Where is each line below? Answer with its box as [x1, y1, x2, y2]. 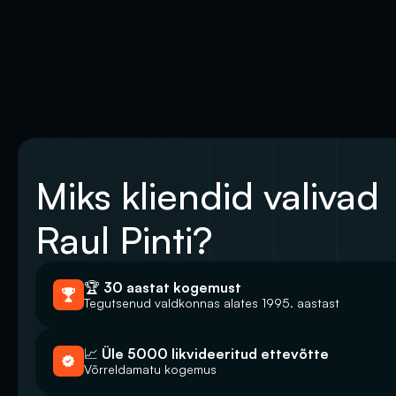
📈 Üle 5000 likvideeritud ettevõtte [84, 345, 329, 362]
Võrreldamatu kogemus [84, 362, 217, 377]
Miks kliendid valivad [35, 172, 389, 218]
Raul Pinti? [35, 217, 212, 263]
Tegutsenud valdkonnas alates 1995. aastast [84, 295, 339, 310]
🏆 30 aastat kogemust [84, 278, 241, 296]
